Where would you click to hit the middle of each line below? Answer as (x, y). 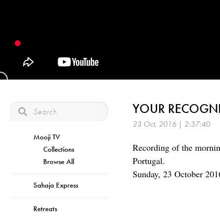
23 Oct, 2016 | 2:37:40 (171, 124)
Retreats (45, 208)
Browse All (59, 161)
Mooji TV (47, 137)
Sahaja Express (56, 185)
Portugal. (149, 161)
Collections (59, 149)
